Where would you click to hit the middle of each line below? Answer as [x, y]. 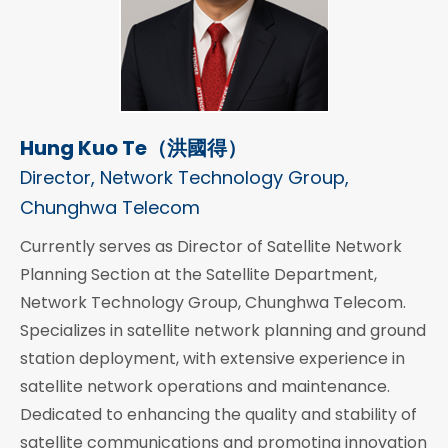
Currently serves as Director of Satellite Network [211, 247]
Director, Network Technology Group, [184, 178]
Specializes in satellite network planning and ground [223, 331]
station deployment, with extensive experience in [212, 359]
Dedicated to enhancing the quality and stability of [218, 415]
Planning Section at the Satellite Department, [198, 275]
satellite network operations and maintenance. [205, 387]
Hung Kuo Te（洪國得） [133, 148]
